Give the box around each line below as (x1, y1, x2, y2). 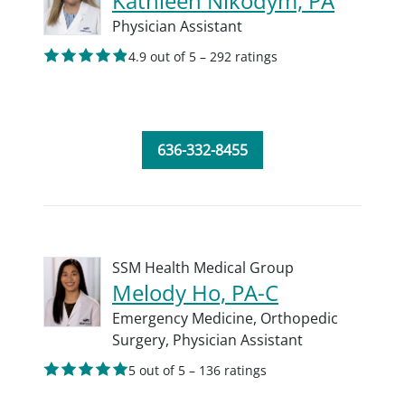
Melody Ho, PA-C (112, 278, 278, 307)
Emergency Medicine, (112, 308, 260, 328)
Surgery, (112, 330, 173, 350)
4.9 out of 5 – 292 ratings (128, 48, 278, 65)
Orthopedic (260, 308, 338, 328)
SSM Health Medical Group (112, 258, 294, 278)
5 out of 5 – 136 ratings (128, 362, 267, 379)
